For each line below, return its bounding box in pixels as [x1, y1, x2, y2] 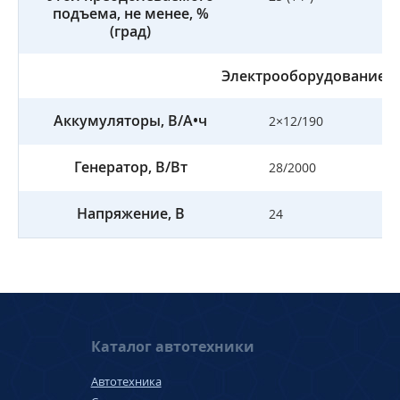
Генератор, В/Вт [73, 157, 187, 177]
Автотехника [90, 373, 162, 389]
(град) [110, 21, 151, 41]
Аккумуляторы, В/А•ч [54, 111, 207, 130]
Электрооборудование [221, 66, 386, 86]
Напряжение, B [76, 204, 185, 223]
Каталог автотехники [90, 337, 254, 356]
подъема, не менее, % [52, 4, 209, 23]
